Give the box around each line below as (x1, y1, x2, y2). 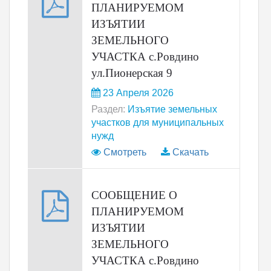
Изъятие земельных (125, 104, 217, 114)
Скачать (172, 147, 209, 157)
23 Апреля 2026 (100, 88, 174, 98)
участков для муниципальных (91, 117, 224, 128)
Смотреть (103, 147, 146, 157)
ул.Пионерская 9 (91, 67, 172, 79)
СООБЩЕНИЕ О (91, 189, 177, 201)
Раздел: (91, 104, 125, 114)
